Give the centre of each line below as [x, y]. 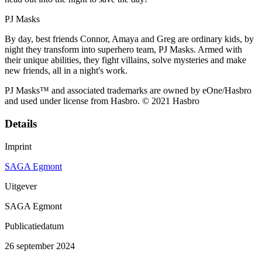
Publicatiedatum [34, 226]
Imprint [18, 146]
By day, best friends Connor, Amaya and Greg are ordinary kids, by [129, 39]
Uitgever [21, 186]
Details [21, 124]
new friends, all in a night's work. [66, 71]
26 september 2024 [40, 246]
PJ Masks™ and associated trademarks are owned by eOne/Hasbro [128, 91]
